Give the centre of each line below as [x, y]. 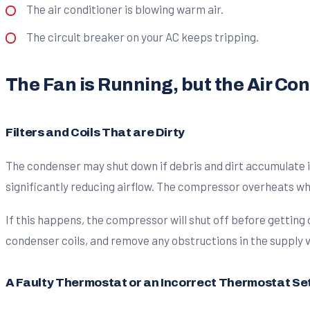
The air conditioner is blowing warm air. [125, 9]
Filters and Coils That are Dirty [95, 132]
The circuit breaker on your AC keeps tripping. [142, 36]
